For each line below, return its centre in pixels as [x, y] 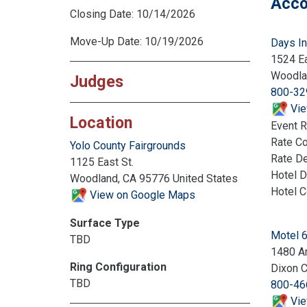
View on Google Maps [141, 195]
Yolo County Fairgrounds [128, 145]
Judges [97, 81]
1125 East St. [102, 162]
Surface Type [105, 223]
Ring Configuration [118, 267]
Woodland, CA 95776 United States [154, 178]
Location [101, 122]
